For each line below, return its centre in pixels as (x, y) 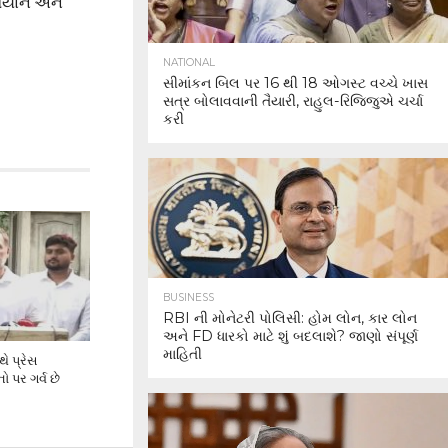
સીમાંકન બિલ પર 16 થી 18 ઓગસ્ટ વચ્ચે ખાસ (295, 83)
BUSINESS (188, 297)
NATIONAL (189, 62)
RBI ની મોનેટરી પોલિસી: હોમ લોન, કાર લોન (290, 318)
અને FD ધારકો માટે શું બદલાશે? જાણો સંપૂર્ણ (290, 336)
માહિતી (182, 354)
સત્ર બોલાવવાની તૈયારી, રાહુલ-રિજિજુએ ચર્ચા (293, 101)
